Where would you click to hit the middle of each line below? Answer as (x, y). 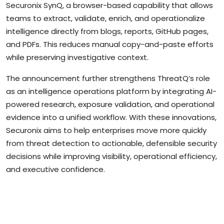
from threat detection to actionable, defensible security (111, 143)
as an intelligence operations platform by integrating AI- (111, 91)
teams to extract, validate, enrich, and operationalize (105, 18)
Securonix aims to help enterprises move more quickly (106, 130)
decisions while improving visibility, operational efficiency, (111, 156)
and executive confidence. (55, 169)
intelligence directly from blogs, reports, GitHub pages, (107, 31)
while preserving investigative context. (77, 57)
